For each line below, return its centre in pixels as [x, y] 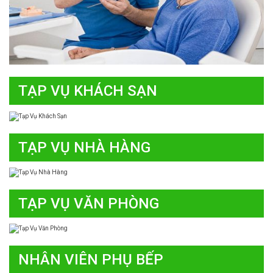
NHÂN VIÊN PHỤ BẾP [91, 260]
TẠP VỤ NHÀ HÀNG [84, 147]
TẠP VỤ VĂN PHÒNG [89, 203]
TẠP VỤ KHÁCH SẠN [88, 91]
